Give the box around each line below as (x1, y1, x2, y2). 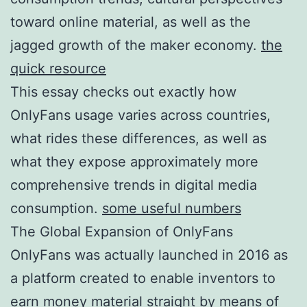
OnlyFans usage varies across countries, (10, 106, 271, 123)
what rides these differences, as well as (10, 130, 267, 147)
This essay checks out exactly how (10, 83, 236, 100)
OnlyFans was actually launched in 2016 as (10, 246, 288, 263)
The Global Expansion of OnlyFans (10, 223, 233, 240)
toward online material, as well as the (10, 13, 251, 30)
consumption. (10, 199, 102, 217)
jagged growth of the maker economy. (10, 36, 261, 53)
